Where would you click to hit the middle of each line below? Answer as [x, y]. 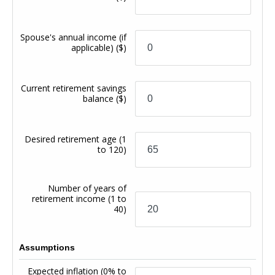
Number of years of [87, 188]
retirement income [70, 198]
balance [100, 98]
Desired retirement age [72, 139]
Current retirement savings [74, 88]
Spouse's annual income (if [74, 37]
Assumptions [47, 247]
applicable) [94, 47]
